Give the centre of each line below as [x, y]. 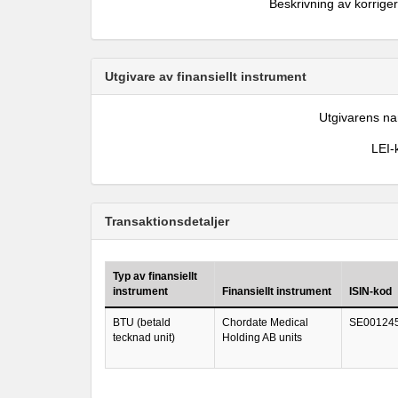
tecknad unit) [144, 338]
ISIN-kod [370, 291]
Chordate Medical [265, 322]
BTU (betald [142, 322]
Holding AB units [262, 338]
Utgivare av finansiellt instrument [206, 76]
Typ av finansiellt [155, 276]
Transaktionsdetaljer [167, 221]
